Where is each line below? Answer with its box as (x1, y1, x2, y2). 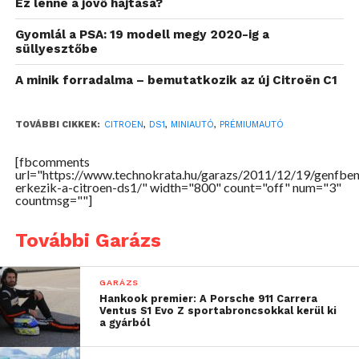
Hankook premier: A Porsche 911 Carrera (99, 292, 318, 305)
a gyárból (99, 316, 151, 329)
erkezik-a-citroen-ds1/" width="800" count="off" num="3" (14, 179, 341, 195)
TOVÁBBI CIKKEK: (14, 119, 100, 130)
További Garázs (14, 228, 161, 252)
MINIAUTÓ (170, 119, 214, 130)
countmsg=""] (14, 192, 92, 208)
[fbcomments (14, 153, 90, 169)
